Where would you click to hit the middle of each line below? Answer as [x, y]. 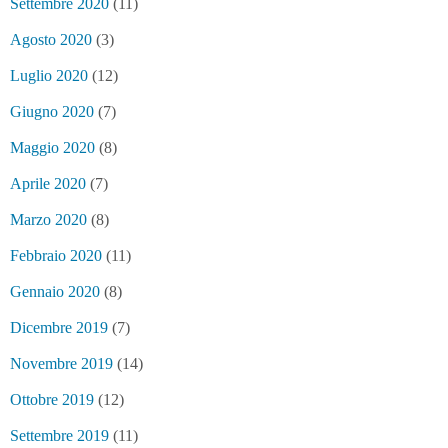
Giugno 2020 [52, 111]
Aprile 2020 [48, 183]
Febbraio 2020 [56, 255]
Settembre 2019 [59, 435]
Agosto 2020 [51, 39]
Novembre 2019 [61, 363]
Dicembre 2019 [59, 327]
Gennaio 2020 [55, 291]
